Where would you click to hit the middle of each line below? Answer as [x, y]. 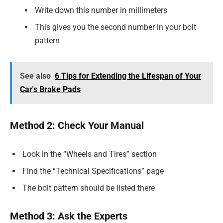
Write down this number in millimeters [101, 10]
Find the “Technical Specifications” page [93, 171]
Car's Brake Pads [50, 90]
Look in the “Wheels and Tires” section [90, 154]
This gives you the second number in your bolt [115, 27]
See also [35, 76]
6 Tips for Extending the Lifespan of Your [128, 76]
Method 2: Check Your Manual [77, 126]
